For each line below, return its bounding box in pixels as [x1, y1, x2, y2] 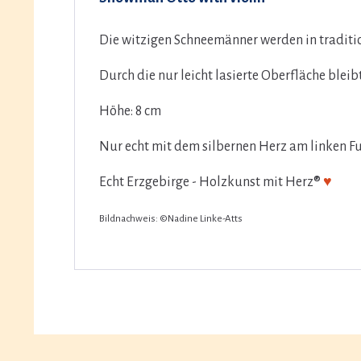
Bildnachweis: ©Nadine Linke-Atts [99, 213, 243, 224]
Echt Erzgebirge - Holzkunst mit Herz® [99, 174, 323, 189]
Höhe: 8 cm [99, 103, 161, 118]
